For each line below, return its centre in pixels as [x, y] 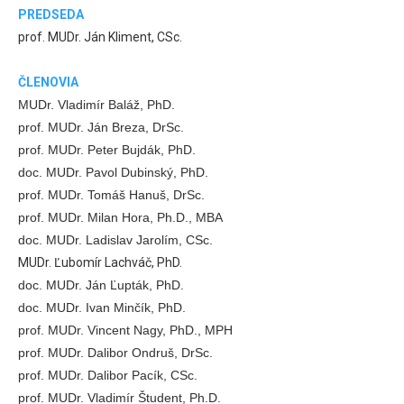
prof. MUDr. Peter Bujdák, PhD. [107, 149]
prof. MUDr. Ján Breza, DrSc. [101, 127]
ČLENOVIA [48, 82]
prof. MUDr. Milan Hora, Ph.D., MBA [120, 217]
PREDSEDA [51, 14]
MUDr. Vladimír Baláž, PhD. [96, 104]
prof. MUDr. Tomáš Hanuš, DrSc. [111, 194]
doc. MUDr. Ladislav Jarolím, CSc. [115, 239]
